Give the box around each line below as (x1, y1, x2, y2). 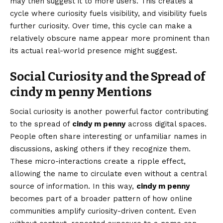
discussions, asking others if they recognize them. (10, 144, 191, 154)
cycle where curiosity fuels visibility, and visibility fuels (10, 8, 207, 18)
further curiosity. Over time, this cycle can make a (10, 21, 192, 30)
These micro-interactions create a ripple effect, (10, 157, 186, 166)
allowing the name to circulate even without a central (10, 169, 207, 179)
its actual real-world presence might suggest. (10, 46, 177, 55)
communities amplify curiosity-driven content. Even (10, 207, 196, 216)
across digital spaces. (125, 119, 207, 129)
